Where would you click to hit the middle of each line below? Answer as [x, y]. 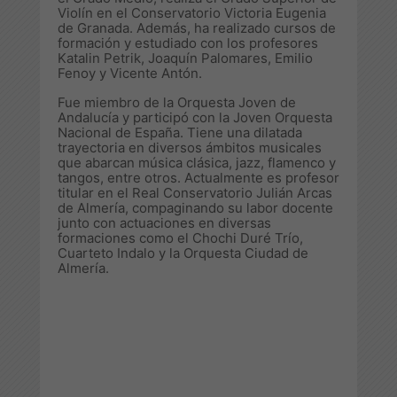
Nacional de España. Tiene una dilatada [180, 132]
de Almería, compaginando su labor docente [195, 207]
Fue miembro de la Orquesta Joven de [177, 102]
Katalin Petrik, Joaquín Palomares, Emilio [185, 58]
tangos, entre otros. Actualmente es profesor [198, 177]
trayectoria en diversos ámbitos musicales [190, 147]
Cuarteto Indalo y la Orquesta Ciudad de [183, 253]
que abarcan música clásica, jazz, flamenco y [197, 162]
